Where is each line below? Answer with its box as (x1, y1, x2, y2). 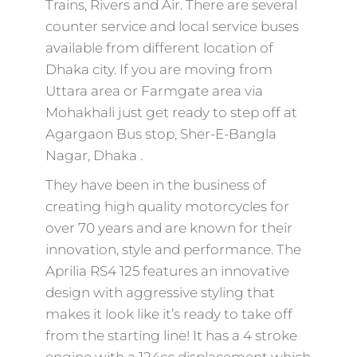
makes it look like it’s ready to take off (45, 306, 292, 322)
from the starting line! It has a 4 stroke (45, 328, 297, 343)
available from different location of (45, 40, 273, 56)
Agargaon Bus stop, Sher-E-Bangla (45, 126, 277, 142)
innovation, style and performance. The (45, 241, 301, 257)
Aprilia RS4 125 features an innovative (45, 263, 289, 279)
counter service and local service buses (45, 18, 299, 34)
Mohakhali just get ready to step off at (45, 104, 297, 120)
